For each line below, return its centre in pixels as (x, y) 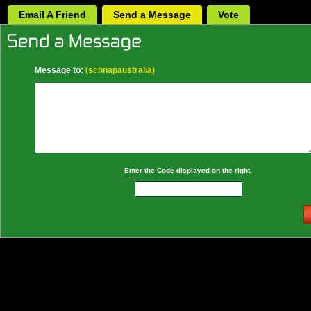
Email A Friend (52, 15)
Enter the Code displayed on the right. (188, 170)
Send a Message (152, 15)
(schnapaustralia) (119, 70)
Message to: (59, 70)
